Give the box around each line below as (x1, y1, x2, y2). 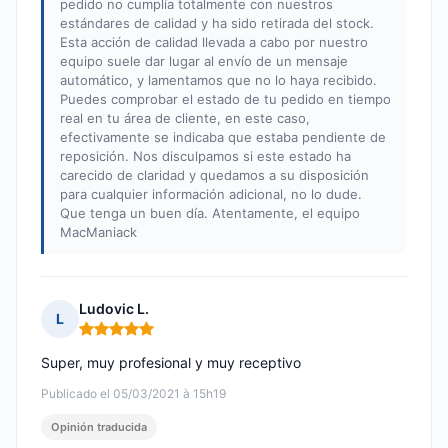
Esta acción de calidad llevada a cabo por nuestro (60, 34, 368, 51)
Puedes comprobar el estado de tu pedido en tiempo (60, 91, 391, 108)
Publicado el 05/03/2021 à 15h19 (41, 386, 226, 402)
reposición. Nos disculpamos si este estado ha (60, 148, 351, 165)
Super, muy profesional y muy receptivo (41, 354, 301, 372)
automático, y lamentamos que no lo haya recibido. (60, 72, 377, 89)
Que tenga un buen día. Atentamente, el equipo (60, 205, 360, 222)
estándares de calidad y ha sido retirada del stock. (60, 15, 374, 32)
